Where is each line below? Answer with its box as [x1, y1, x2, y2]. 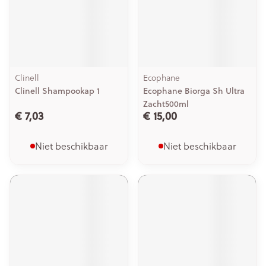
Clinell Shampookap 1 [15, 85, 100, 97]
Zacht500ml [143, 98, 189, 110]
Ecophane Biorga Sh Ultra [143, 85, 245, 97]
